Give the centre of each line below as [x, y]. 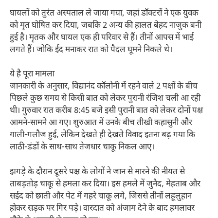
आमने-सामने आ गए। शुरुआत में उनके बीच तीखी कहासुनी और [101, 123]
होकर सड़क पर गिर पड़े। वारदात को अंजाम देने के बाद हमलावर [102, 209]
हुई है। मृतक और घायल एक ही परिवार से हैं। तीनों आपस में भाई [102, 38]
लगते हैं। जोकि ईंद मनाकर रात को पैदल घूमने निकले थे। [91, 50]
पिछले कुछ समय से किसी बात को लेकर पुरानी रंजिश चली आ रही [105, 99]
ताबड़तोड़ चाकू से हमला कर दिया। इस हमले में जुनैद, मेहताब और [105, 184]
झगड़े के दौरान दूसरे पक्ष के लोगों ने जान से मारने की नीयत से [97, 172]
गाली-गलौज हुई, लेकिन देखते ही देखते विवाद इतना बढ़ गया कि [102, 136]
